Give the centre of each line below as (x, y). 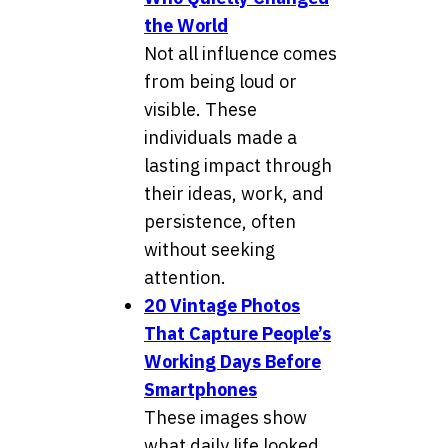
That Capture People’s (237, 334)
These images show (225, 418)
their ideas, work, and (234, 194)
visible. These (200, 110)
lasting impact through (238, 166)
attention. (185, 278)
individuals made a (220, 138)
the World (186, 26)
